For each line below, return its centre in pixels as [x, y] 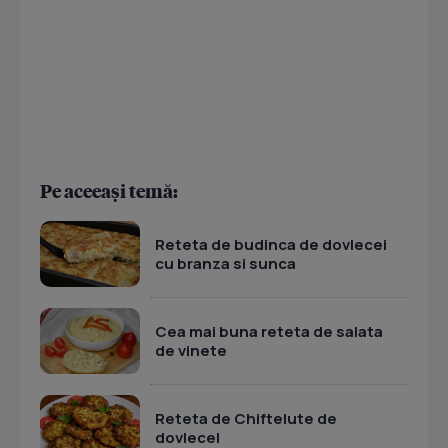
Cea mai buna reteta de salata [269, 331]
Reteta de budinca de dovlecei [271, 244]
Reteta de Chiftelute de [246, 418]
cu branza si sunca [225, 263]
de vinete [191, 350]
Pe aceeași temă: [109, 191]
